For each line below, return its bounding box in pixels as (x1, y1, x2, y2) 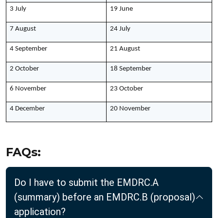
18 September (110, 65, 151, 73)
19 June (110, 5, 133, 13)
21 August (110, 45, 140, 53)
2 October (10, 65, 39, 73)
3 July (10, 5, 26, 13)
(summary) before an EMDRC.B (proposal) (14, 191, 195, 203)
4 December (10, 105, 45, 112)
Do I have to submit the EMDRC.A (14, 177, 159, 188)
